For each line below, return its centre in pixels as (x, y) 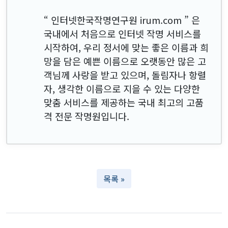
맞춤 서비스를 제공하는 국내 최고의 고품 (124, 102)
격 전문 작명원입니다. (87, 116)
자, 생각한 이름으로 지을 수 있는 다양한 (122, 88)
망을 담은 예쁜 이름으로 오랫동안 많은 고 (125, 61)
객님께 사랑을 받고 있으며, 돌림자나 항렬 (125, 75)
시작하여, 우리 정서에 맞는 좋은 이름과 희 (126, 47)
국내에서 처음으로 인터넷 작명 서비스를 (122, 33)
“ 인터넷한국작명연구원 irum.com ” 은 (122, 20)
